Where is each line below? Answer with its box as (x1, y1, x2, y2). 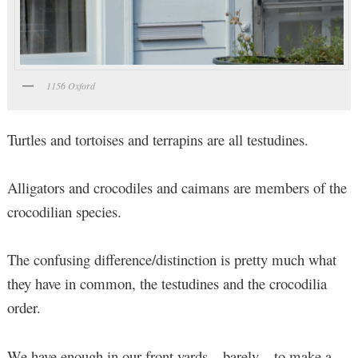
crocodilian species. (6, 201, 121, 221)
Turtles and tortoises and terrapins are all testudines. (6, 129, 308, 149)
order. (6, 297, 41, 318)
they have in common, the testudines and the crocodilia (6, 273, 327, 294)
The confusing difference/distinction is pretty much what (6, 249, 336, 270)
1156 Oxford (46, 79, 95, 93)
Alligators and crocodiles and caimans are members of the (6, 177, 347, 197)
